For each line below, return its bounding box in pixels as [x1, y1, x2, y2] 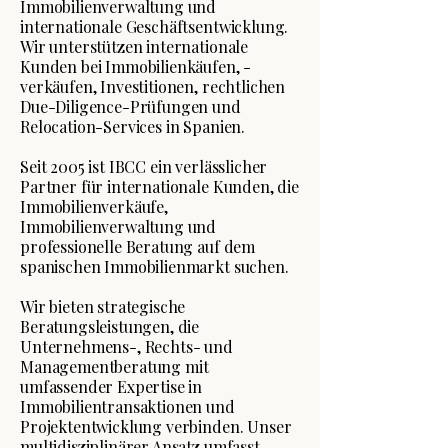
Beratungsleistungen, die [20, 316, 200, 337]
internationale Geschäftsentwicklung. [20, 16, 289, 37]
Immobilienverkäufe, [20, 196, 168, 217]
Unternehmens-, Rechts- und [20, 336, 233, 357]
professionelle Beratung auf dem [20, 236, 256, 257]
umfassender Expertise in [20, 376, 203, 397]
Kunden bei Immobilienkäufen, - [20, 56, 252, 77]
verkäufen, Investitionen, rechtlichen [20, 76, 286, 97]
